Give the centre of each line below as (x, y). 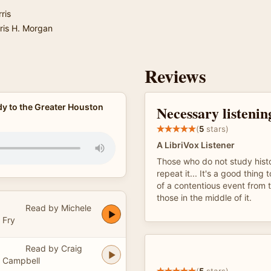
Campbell (21, 260)
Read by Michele (58, 207)
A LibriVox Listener (196, 145)
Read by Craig (54, 248)
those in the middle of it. (204, 198)
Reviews (175, 76)
